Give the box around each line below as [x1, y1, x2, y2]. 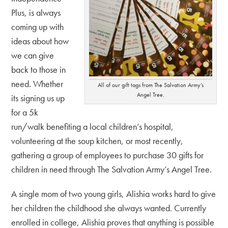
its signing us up [11, 92, 65, 104]
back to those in [11, 63, 66, 75]
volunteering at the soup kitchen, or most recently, [11, 134, 184, 147]
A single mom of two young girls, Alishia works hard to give [11, 187, 216, 199]
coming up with [11, 20, 64, 33]
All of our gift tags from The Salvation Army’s [97, 80, 204, 89]
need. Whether [11, 77, 64, 90]
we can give [11, 49, 54, 61]
